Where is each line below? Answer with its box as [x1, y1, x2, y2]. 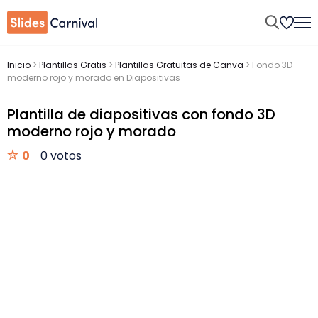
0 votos [40, 148, 82, 164]
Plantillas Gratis [39, 59, 106, 71]
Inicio [7, 59, 31, 71]
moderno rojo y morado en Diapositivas [7, 72, 180, 84]
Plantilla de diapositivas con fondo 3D [7, 104, 275, 124]
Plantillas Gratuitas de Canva [115, 59, 243, 71]
